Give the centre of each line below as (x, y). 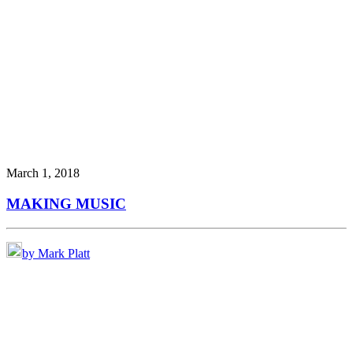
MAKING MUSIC (66, 203)
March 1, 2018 (43, 173)
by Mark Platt (56, 253)
